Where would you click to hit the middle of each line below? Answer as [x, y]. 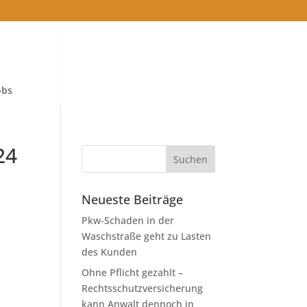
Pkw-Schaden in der [128, 220]
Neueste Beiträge [133, 199]
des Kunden [110, 252]
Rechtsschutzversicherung [143, 288]
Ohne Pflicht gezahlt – [133, 272]
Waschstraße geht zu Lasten [147, 236]
